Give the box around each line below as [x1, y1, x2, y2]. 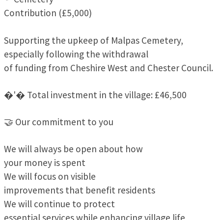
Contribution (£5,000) [4, 7, 92, 19]
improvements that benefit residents [4, 184, 155, 196]
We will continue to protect [4, 198, 115, 210]
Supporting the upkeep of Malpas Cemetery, [4, 34, 183, 46]
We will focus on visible [4, 170, 96, 183]
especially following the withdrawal [4, 48, 148, 60]
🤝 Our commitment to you [4, 115, 113, 128]
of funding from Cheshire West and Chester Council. [4, 61, 213, 74]
